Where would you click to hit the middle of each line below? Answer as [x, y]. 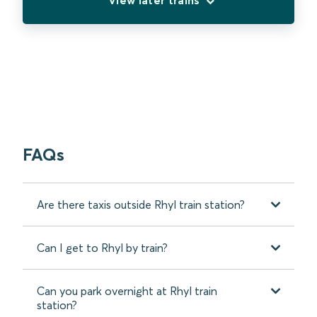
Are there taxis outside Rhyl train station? [141, 204]
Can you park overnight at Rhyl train [127, 290]
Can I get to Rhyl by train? [102, 247]
